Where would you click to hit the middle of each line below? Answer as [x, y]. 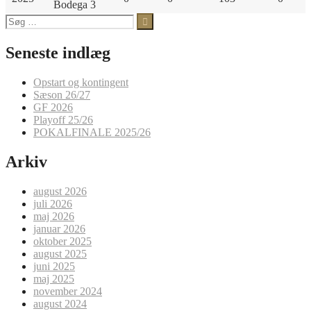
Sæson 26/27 [62, 94]
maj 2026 [54, 216]
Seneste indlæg [58, 53]
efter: [16, 31]
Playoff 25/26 [63, 119]
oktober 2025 [62, 241]
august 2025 [60, 253]
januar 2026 [59, 228]
